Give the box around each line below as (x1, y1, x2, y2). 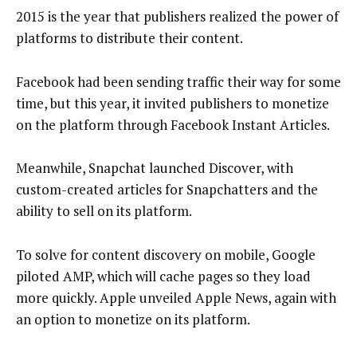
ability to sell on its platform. (16, 202, 192, 221)
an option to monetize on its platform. (16, 309, 250, 328)
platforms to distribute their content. (16, 29, 243, 48)
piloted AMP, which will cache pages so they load (16, 266, 311, 285)
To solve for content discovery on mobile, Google (16, 245, 316, 264)
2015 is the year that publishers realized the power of (16, 7, 339, 26)
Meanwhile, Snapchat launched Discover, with (16, 159, 293, 178)
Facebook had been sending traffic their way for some (16, 72, 341, 91)
